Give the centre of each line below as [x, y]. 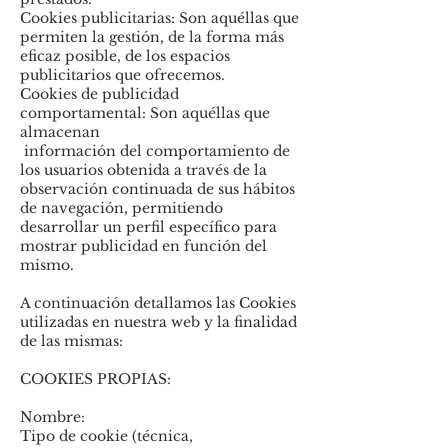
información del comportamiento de [155, 151]
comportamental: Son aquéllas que [145, 113]
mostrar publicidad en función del [143, 246]
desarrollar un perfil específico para [148, 227]
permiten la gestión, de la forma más [152, 37]
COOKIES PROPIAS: [95, 379]
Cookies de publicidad [99, 94]
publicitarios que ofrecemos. [122, 75]
